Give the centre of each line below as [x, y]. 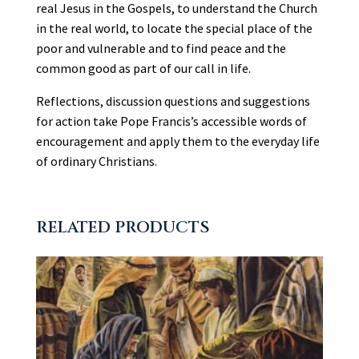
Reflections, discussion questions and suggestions [173, 101]
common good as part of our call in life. [143, 68]
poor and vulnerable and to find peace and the [161, 48]
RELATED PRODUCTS [123, 227]
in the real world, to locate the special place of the [174, 28]
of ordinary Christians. [96, 161]
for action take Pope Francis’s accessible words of [171, 121]
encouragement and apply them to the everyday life [177, 141]
